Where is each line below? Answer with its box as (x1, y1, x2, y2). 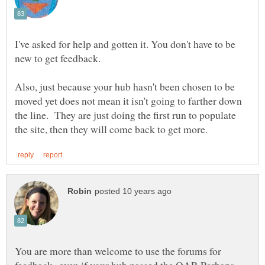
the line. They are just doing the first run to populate (15, 107, 236, 122)
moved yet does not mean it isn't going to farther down (15, 93, 242, 108)
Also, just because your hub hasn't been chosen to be (15, 79, 235, 93)
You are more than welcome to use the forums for (15, 243, 221, 258)
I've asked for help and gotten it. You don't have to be (15, 36, 235, 51)
